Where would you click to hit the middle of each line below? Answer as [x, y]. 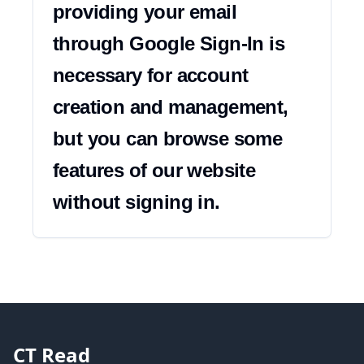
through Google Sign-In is [169, 43]
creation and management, [171, 107]
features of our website [154, 170]
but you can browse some [168, 139]
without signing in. [136, 202]
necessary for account [151, 75]
